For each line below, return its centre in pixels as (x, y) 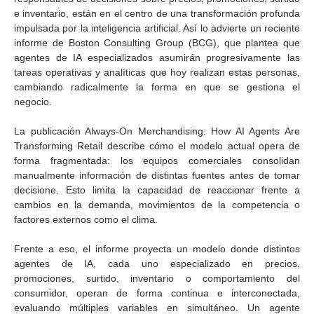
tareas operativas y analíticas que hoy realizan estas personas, (157, 72)
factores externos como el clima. (86, 219)
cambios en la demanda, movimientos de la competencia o (157, 205)
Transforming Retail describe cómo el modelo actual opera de (157, 146)
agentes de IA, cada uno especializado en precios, (157, 264)
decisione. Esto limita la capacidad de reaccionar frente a (157, 190)
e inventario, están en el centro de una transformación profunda (157, 13)
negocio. (33, 102)
